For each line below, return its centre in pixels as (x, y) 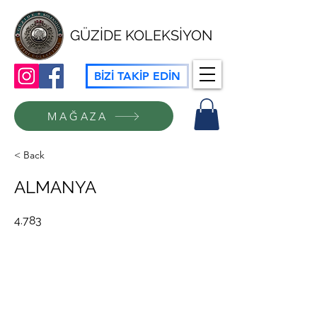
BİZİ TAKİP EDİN (137, 76)
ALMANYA (55, 188)
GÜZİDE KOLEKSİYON (141, 35)
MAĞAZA (78, 116)
